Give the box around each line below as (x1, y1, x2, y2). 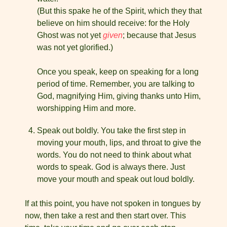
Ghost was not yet (37, 31, 103, 40)
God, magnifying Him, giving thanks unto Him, (37, 92, 201, 100)
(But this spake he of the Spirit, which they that (37, 7, 202, 15)
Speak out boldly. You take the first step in (37, 126, 186, 135)
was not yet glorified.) (37, 43, 113, 52)
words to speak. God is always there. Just (37, 163, 185, 171)
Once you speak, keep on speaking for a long (37, 67, 199, 76)
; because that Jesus (123, 31, 196, 40)
